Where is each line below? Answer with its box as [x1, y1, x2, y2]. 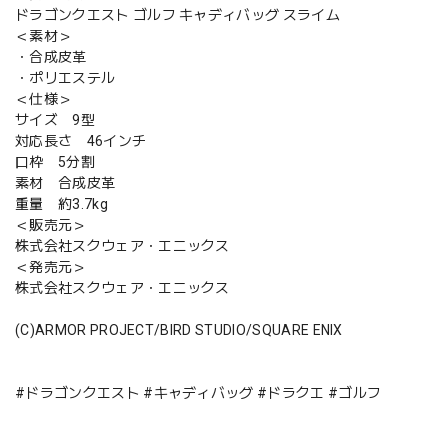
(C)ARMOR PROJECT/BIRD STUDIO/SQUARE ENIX [15, 321, 343, 338]
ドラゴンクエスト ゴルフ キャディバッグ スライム [15, 6, 340, 23]
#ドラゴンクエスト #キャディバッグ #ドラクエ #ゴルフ [15, 384, 382, 401]
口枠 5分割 [15, 153, 95, 170]
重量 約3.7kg [15, 195, 108, 212]
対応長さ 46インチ [15, 132, 147, 149]
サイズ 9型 [15, 111, 95, 128]
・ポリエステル [15, 69, 116, 86]
